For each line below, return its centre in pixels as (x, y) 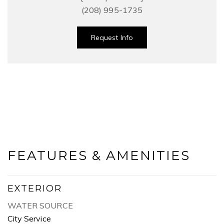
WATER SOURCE (40, 205)
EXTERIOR (35, 188)
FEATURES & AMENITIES (99, 155)
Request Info (112, 37)
